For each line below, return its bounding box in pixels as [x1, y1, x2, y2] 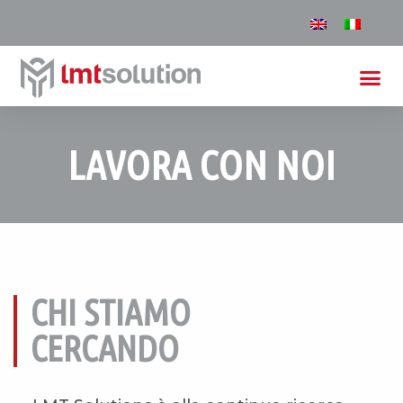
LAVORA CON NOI [67, 141, 336, 188]
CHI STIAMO [31, 292, 191, 334]
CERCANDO [31, 328, 179, 370]
